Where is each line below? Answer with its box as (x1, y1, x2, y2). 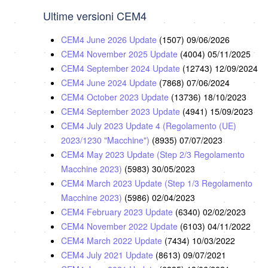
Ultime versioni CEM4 (43, 8, 147, 24)
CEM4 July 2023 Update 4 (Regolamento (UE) (61, 120, 236, 132)
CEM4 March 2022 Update (61, 234, 165, 247)
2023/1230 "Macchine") (61, 134, 152, 147)
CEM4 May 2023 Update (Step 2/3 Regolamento (61, 148, 245, 161)
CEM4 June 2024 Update (61, 77, 159, 89)
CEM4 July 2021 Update (61, 249, 156, 261)
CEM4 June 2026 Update (61, 33, 159, 46)
